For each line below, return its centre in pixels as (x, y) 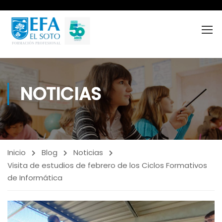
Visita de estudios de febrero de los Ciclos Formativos (107, 165)
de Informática (35, 178)
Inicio (17, 152)
